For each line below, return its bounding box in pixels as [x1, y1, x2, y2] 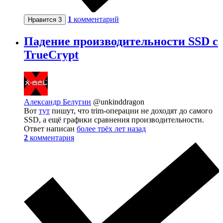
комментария [30, 133, 74, 142]
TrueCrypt [24, 48, 79, 61]
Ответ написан [24, 124, 77, 133]
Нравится [28, 15, 58, 23]
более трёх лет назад [77, 124, 146, 133]
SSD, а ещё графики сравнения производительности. [24, 115, 204, 124]
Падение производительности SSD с [24, 34, 218, 48]
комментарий [74, 14, 119, 23]
